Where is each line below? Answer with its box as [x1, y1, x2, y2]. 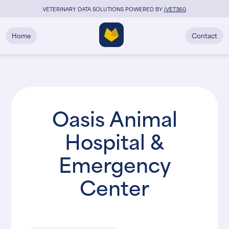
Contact [191, 30, 217, 40]
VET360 [165, 4, 186, 13]
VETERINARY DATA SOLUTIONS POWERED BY [42, 4, 164, 13]
